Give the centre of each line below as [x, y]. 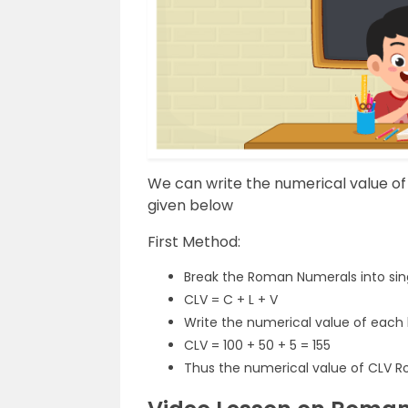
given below [190, 205]
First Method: [194, 241]
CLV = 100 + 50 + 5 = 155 [257, 345]
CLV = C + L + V [231, 299]
